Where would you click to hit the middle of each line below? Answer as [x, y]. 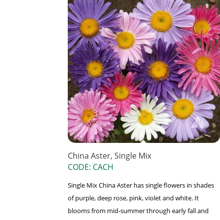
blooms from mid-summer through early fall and [138, 211]
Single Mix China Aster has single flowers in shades [141, 185]
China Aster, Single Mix [110, 156]
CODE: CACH [91, 167]
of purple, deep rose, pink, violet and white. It [133, 198]
